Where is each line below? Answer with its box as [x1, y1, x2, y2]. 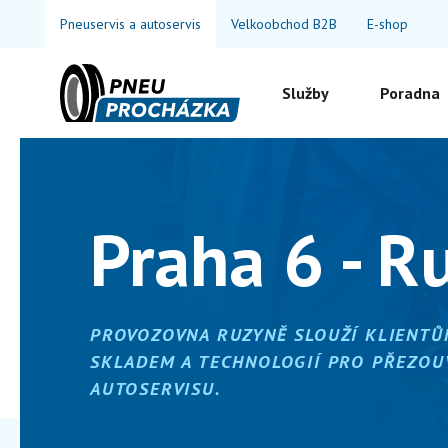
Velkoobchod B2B [231, 14, 337, 33]
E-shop [367, 14, 408, 33]
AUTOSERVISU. [90, 376, 222, 400]
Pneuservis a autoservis [60, 14, 201, 33]
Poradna [380, 83, 441, 103]
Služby [281, 83, 329, 103]
